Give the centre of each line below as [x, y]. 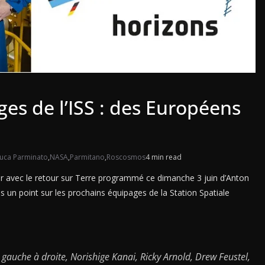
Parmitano [87, 157]
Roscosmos [126, 157]
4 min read [164, 157]
